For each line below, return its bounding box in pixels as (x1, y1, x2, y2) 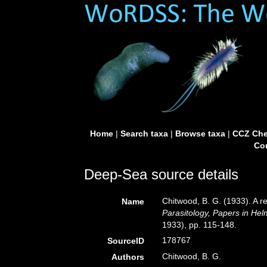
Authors (111, 252, 145, 262)
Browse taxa (175, 129, 225, 138)
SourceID (107, 236, 145, 246)
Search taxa (120, 129, 168, 138)
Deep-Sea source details (84, 166, 238, 182)
